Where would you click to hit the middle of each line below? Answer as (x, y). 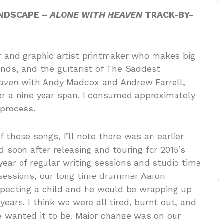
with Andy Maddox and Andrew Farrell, (102, 82)
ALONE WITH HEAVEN (96, 14)
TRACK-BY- (168, 14)
